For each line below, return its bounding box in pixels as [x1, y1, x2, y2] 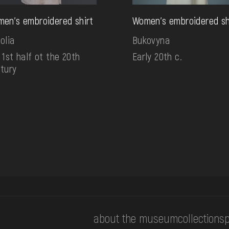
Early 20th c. [132, 50, 182, 63]
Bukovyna [132, 34, 170, 47]
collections [178, 210, 224, 225]
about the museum [94, 210, 178, 225]
